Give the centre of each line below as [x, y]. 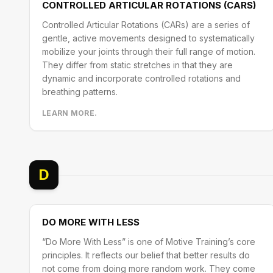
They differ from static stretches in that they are [137, 65]
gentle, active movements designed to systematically [148, 38]
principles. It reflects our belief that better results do [146, 255]
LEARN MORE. [70, 113]
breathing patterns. [80, 92]
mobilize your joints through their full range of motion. [149, 51]
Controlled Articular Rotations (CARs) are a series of [146, 25]
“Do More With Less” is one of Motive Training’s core [149, 242]
